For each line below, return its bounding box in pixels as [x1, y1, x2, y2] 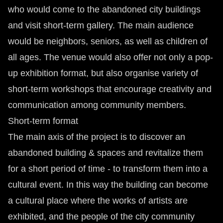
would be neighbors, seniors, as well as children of [8, 36, 208, 46]
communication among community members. [8, 100, 186, 110]
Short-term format [8, 116, 78, 126]
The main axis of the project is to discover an [8, 132, 185, 142]
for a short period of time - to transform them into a [8, 164, 208, 174]
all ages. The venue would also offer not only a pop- [8, 52, 213, 62]
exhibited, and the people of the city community [8, 212, 195, 222]
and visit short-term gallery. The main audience [8, 20, 194, 30]
